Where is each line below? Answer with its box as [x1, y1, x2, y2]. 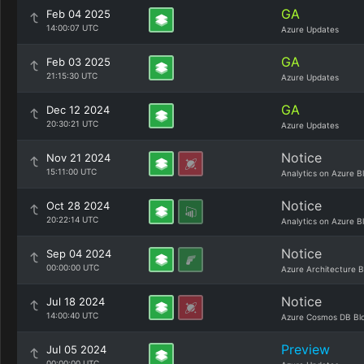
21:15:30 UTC [46, 71, 97, 80]
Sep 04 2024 [46, 247, 111, 260]
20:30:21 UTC [46, 119, 98, 128]
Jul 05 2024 [46, 343, 106, 356]
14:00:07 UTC [46, 23, 98, 32]
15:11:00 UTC [46, 167, 97, 176]
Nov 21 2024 [46, 151, 110, 164]
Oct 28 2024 [46, 199, 110, 212]
